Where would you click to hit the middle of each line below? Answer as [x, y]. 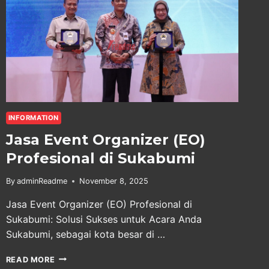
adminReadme [42, 181]
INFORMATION [33, 118]
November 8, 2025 [113, 181]
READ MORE [30, 259]
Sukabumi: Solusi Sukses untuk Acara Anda [104, 219]
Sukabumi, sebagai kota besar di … [85, 234]
